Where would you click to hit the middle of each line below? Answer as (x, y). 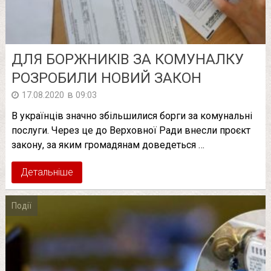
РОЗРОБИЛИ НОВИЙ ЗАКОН (106, 78)
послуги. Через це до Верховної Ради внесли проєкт (131, 130)
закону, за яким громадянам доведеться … (108, 145)
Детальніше (47, 172)
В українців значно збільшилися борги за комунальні (132, 116)
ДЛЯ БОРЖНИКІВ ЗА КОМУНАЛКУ (127, 59)
